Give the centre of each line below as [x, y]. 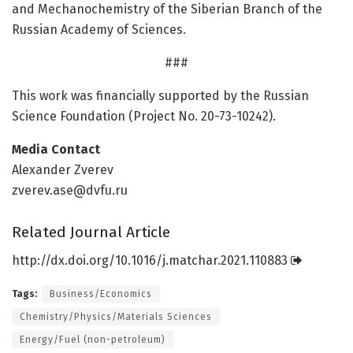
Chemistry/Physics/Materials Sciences [116, 317]
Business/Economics [101, 294]
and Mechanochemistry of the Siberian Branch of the [167, 9]
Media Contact [56, 150]
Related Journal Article [91, 232]
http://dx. [40, 261]
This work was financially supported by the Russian [160, 96]
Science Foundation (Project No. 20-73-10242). [144, 117]
